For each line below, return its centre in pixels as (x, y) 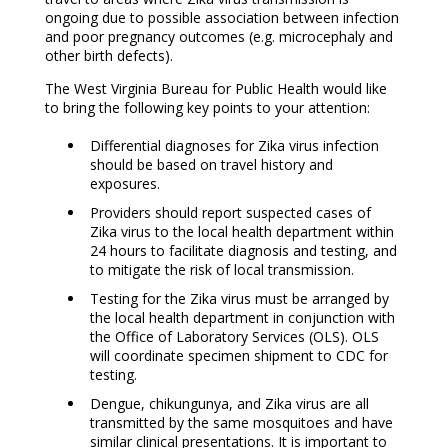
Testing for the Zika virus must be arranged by (239, 299)
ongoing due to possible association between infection (221, 18)
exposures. (124, 184)
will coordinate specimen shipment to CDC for (238, 356)
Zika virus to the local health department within (241, 232)
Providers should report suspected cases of (230, 213)
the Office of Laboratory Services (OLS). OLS (234, 337)
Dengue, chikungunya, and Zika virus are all (229, 404)
